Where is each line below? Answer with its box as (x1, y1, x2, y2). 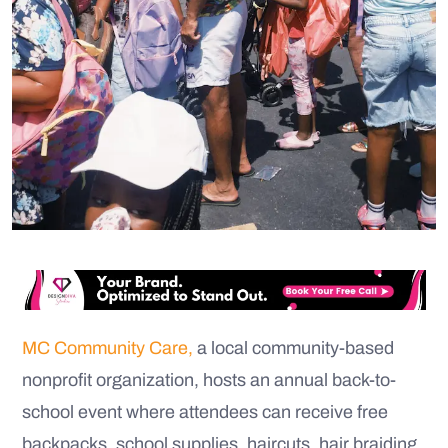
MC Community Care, (22, 338, 193, 359)
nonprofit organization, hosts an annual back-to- (22, 370, 396, 391)
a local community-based (193, 338, 394, 359)
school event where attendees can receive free (22, 402, 388, 423)
